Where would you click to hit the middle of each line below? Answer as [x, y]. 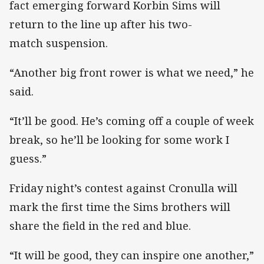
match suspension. [59, 43]
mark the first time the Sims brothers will [120, 207]
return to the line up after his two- [101, 24]
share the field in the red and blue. [100, 226]
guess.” [28, 158]
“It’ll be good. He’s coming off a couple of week [132, 121]
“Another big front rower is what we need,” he [132, 72]
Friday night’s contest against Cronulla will [123, 188]
